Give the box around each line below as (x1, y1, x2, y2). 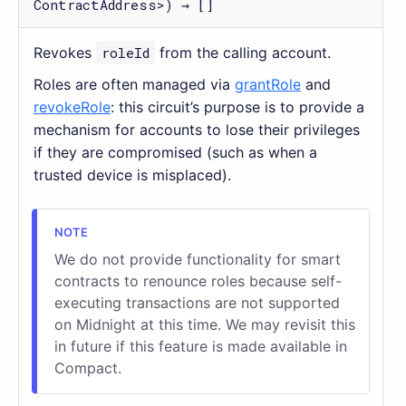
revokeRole (34, 97, 111, 116)
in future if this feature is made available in (53, 336, 347, 355)
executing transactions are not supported (53, 293, 340, 312)
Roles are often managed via (34, 74, 235, 93)
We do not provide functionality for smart (53, 249, 341, 268)
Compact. (53, 358, 121, 377)
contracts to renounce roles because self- (53, 271, 342, 290)
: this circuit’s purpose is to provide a (111, 97, 364, 116)
